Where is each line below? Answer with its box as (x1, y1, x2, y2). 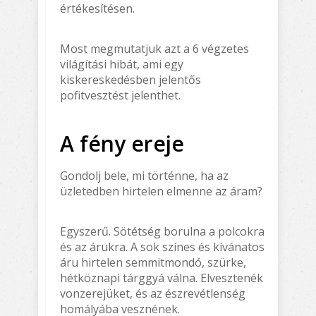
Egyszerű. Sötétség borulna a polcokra (60, 223, 265, 239)
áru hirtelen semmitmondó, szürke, (60, 254, 246, 270)
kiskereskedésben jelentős (60, 71, 201, 87)
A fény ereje (60, 128, 184, 158)
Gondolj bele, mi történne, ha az (60, 167, 229, 183)
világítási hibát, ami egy (60, 56, 183, 72)
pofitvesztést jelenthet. (60, 87, 181, 103)
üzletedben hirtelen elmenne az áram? (60, 183, 262, 199)
